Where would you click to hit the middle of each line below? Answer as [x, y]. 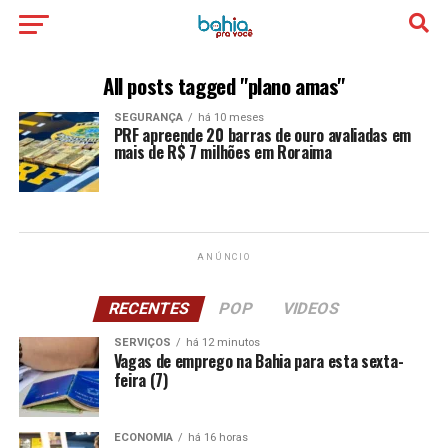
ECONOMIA [143, 437]
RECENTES [149, 308]
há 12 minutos [222, 342]
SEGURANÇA [148, 117]
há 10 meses [230, 117]
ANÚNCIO [224, 257]
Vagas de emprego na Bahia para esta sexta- [258, 361]
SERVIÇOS [142, 342]
